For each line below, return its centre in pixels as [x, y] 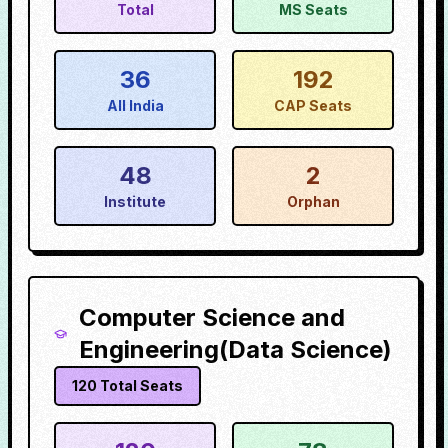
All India [135, 105]
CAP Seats [313, 105]
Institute [135, 201]
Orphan [313, 201]
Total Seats [140, 385]
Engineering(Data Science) [235, 349]
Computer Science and [211, 317]
